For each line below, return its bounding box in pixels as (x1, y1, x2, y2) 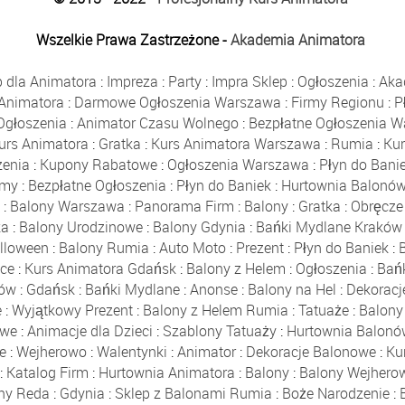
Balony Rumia (58, 238, 149, 259)
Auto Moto (158, 238, 226, 259)
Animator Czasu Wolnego (77, 113, 240, 134)
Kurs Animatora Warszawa (151, 134, 322, 155)
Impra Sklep (211, 71, 287, 92)
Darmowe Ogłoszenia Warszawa (73, 92, 281, 113)
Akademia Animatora (231, 30, 366, 51)
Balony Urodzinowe (18, 217, 143, 238)
